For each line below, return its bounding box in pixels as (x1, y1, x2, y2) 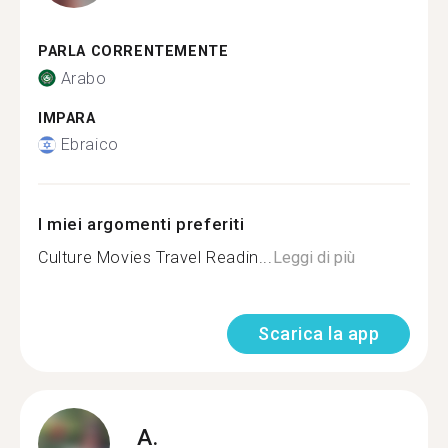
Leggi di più (272, 248, 355, 267)
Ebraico (60, 135, 119, 154)
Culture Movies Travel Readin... (38, 248, 273, 267)
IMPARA (38, 109, 96, 127)
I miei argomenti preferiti (38, 214, 245, 234)
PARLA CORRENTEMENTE (38, 43, 229, 60)
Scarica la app (258, 323, 379, 344)
